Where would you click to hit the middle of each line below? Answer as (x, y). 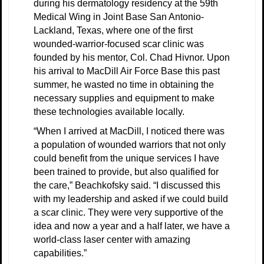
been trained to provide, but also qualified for (126, 171)
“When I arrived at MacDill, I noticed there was (129, 131)
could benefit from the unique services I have (126, 158)
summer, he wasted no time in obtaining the (124, 84)
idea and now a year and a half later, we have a (132, 226)
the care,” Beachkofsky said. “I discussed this (127, 185)
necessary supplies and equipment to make (124, 98)
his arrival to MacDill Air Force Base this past (127, 71)
